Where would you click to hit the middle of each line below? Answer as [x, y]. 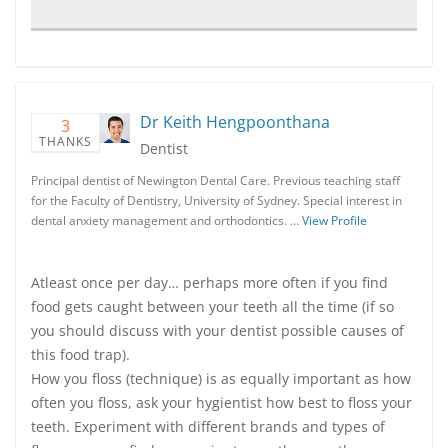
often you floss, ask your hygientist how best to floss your [221, 402]
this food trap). [80, 354]
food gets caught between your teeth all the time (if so [212, 306]
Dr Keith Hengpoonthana [235, 122]
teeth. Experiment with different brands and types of [208, 426]
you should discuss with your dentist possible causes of [217, 330]
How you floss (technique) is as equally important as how [221, 378]
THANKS [65, 141]
